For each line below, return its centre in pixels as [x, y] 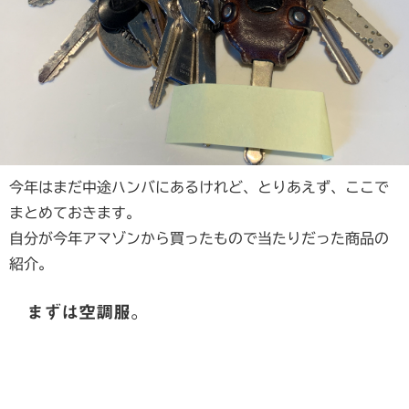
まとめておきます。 [75, 212]
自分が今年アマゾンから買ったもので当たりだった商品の [199, 238]
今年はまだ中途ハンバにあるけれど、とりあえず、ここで [199, 187]
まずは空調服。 [88, 311]
